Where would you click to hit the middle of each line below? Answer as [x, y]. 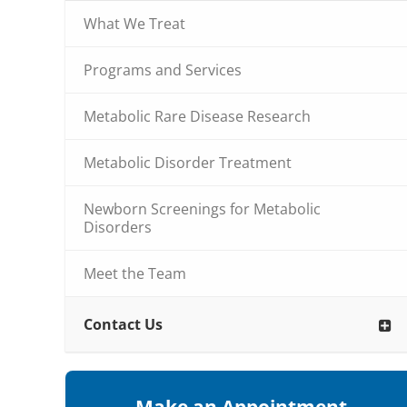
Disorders [118, 228]
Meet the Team [135, 274]
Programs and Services [163, 70]
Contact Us [123, 325]
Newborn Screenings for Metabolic [202, 209]
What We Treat [134, 24]
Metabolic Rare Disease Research [197, 117]
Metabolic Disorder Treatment [188, 163]
